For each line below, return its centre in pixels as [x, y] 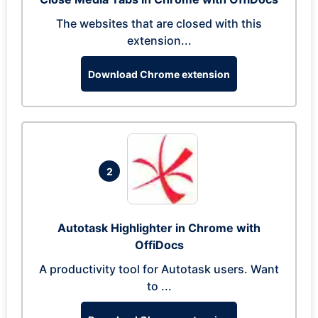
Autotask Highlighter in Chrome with [159, 228]
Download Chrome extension [159, 74]
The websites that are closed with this [159, 23]
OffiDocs [159, 245]
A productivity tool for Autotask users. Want [159, 269]
